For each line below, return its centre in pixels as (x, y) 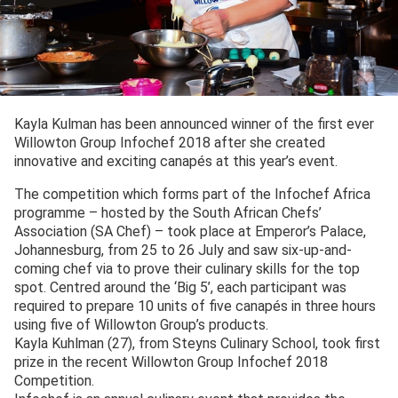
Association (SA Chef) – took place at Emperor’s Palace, (190, 232)
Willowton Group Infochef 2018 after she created (170, 143)
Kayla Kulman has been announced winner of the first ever (194, 124)
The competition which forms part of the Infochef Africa (192, 195)
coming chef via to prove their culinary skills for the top (187, 269)
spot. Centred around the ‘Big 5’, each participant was (180, 288)
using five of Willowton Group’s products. (141, 325)
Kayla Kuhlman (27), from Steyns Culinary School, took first (197, 344)
